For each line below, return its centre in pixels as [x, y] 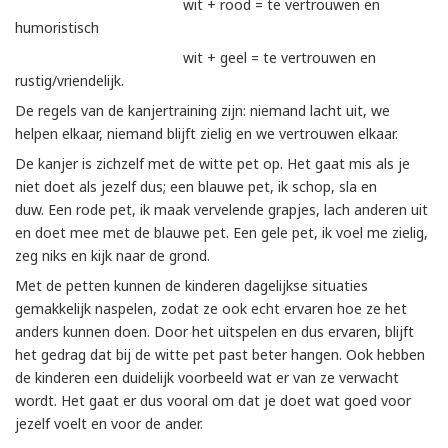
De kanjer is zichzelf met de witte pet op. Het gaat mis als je [212, 163]
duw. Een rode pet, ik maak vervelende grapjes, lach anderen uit [221, 209]
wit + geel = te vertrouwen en [195, 57]
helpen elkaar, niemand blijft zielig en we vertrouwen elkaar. [210, 133]
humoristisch [61, 27]
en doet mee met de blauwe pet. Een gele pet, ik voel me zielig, [221, 232]
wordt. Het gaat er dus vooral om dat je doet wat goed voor [213, 400]
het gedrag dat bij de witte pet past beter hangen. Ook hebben [220, 354]
